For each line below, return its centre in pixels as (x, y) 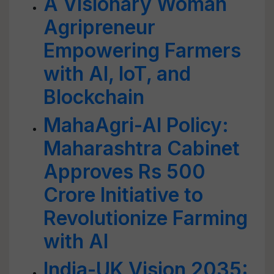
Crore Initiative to (123, 195)
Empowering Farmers (142, 50)
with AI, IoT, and (117, 74)
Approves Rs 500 (124, 172)
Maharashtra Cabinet (142, 148)
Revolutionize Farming (146, 218)
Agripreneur (99, 27)
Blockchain (94, 97)
